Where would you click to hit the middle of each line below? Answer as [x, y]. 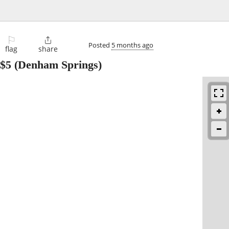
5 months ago [132, 45]
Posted [100, 45]
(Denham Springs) [56, 65]
